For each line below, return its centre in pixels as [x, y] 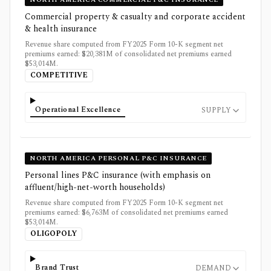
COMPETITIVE [59, 75]
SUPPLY [216, 110]
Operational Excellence [78, 109]
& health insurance [61, 29]
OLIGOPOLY [54, 233]
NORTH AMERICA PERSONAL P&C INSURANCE [118, 158]
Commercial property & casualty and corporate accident [135, 17]
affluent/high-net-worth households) [95, 187]
